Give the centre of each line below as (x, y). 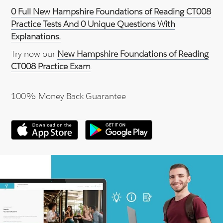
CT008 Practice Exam (51, 66)
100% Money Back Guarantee (69, 96)
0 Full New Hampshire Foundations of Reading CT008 (111, 12)
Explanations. (36, 37)
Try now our (34, 54)
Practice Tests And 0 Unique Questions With (93, 24)
